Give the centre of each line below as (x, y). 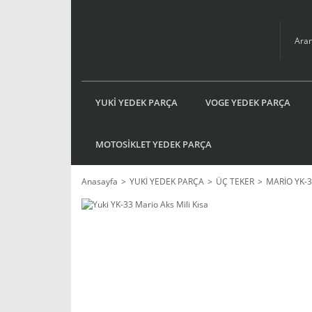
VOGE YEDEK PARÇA (248, 102)
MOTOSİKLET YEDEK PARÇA (154, 144)
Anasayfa (100, 181)
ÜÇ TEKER (235, 181)
